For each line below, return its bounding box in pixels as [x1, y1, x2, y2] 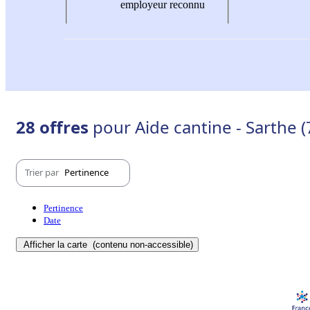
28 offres [16, 115, 93, 138]
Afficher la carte [24, 239, 90, 250]
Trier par [25, 166, 61, 179]
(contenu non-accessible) [90, 239, 193, 250]
